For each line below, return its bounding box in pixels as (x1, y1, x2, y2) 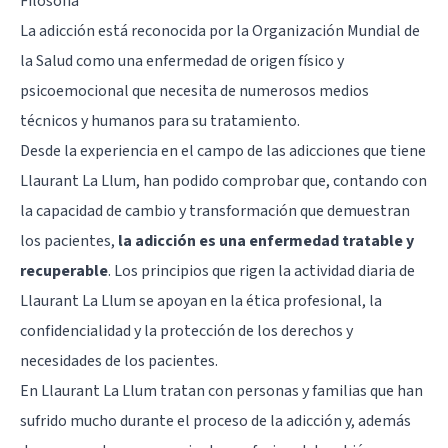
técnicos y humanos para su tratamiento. (20, 109, 300, 132)
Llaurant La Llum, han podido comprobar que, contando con (20, 169, 427, 192)
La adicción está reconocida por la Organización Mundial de (20, 19, 420, 42)
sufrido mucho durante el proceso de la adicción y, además (20, 409, 411, 432)
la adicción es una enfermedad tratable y (118, 229, 414, 252)
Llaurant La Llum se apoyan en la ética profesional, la (20, 289, 382, 312)
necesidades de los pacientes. (20, 349, 218, 372)
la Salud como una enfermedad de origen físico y (20, 49, 344, 72)
